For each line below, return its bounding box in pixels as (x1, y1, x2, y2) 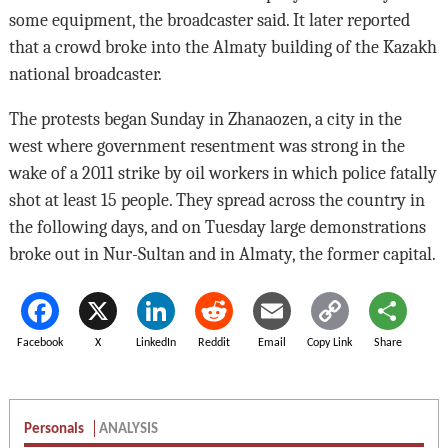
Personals (23, 422, 87, 438)
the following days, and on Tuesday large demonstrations (8, 217, 426, 238)
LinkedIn (135, 337, 176, 350)
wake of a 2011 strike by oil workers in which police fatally (8, 163, 437, 184)
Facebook (16, 337, 63, 350)
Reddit (197, 337, 230, 350)
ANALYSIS (98, 422, 158, 438)
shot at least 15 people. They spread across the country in (8, 190, 425, 211)
